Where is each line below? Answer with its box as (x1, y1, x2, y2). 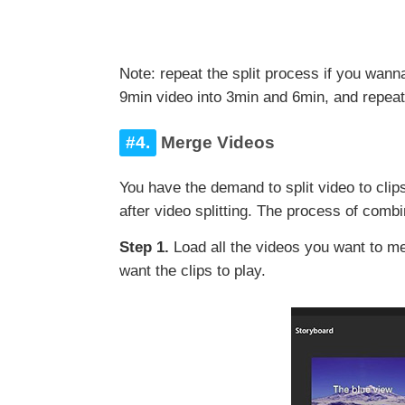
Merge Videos (156, 133, 275, 153)
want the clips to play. (119, 262, 266, 280)
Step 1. (119, 239, 174, 257)
